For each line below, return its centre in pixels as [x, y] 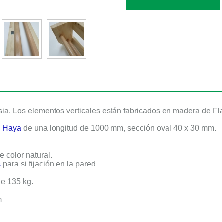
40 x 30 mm [194, 128]
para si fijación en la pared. [49, 164]
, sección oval [148, 128]
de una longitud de [55, 128]
